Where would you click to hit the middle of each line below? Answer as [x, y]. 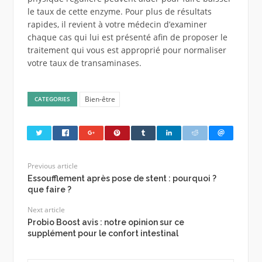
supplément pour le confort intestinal [103, 233]
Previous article [52, 166]
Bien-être [100, 99]
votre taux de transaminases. [84, 63]
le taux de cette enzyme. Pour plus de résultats [119, 12]
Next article [46, 209]
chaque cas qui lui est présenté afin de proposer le [127, 37]
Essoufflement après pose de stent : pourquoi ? [122, 178]
